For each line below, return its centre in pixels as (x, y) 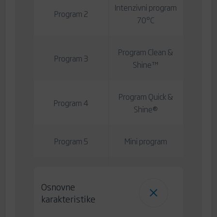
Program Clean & (146, 52)
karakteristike (68, 199)
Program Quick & (146, 97)
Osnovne (58, 187)
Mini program (146, 141)
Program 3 (71, 58)
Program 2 (71, 14)
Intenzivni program (146, 8)
